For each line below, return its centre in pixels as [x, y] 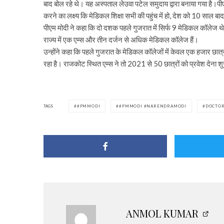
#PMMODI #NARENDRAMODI [153, 106]
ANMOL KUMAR [162, 213]
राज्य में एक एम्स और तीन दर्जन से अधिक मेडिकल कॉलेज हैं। [121, 39]
